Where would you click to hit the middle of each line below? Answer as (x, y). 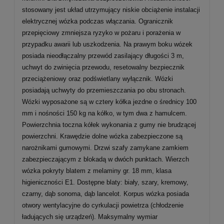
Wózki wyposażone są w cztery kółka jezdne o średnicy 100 (109, 102)
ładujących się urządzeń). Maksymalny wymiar (90, 217)
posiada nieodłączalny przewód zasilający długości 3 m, (103, 56)
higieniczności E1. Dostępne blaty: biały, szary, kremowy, (105, 182)
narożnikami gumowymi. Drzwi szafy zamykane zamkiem (105, 148)
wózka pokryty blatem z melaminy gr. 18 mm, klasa (97, 171)
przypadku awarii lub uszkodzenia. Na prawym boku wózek (107, 44)
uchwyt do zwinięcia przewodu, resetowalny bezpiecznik (103, 67)
